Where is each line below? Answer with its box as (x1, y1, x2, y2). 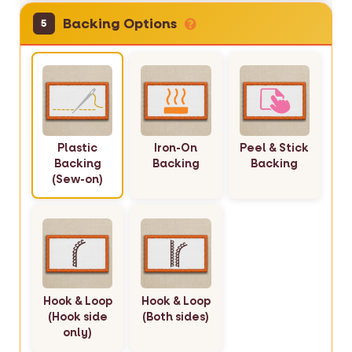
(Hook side (47, 309, 108, 324)
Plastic (57, 140, 98, 156)
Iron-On (154, 140, 198, 156)
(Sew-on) (52, 171, 104, 187)
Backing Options (62, 14, 177, 33)
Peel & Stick (240, 140, 310, 156)
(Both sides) (142, 309, 210, 324)
